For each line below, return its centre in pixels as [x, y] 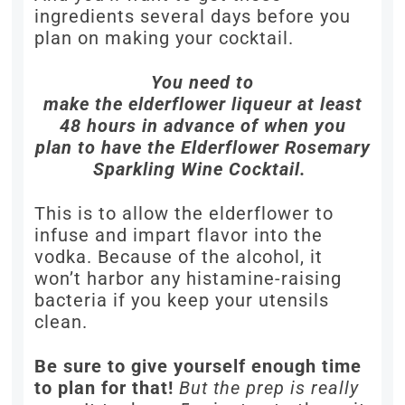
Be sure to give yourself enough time [198, 367]
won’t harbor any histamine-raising [188, 279]
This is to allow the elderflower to [184, 214]
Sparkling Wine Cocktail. [202, 170]
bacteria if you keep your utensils [182, 301]
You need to [202, 83]
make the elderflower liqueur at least [202, 104]
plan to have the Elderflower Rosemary [202, 148]
